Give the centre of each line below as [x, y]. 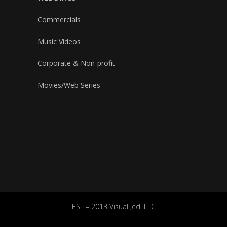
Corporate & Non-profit [76, 63]
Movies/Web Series [69, 85]
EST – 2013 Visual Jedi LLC [113, 206]
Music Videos [59, 41]
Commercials [59, 19]
